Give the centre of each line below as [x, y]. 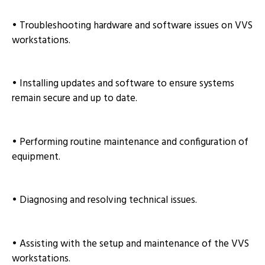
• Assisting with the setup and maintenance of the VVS [130, 244]
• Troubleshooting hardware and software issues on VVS [132, 25]
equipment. [36, 157]
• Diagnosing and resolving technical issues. [104, 201]
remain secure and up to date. [75, 99]
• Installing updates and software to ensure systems [123, 84]
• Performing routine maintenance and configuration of [130, 142]
